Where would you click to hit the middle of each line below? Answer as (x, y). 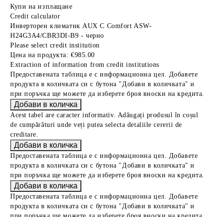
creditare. (24, 134)
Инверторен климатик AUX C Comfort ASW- (81, 26)
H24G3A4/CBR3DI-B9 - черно (57, 36)
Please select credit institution (55, 45)
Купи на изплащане (41, 7)
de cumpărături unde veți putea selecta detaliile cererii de (96, 125)
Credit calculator (35, 16)
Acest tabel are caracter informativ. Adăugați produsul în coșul (104, 115)
